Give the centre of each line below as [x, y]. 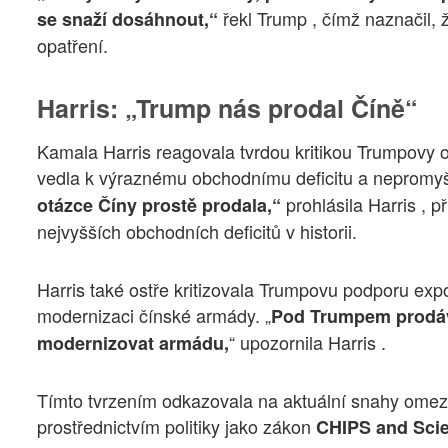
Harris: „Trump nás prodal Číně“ [227, 107]
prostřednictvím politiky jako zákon [176, 426]
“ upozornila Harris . [307, 341]
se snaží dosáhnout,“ [130, 19]
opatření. [72, 45]
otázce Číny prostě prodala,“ [161, 205]
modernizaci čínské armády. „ [154, 314]
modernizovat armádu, [133, 342]
